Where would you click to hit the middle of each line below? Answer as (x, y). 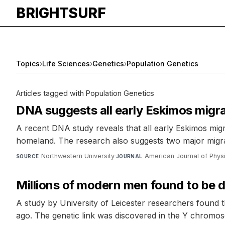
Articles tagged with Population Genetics (85, 93)
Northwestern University (78, 156)
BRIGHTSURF (61, 13)
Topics (28, 64)
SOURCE (28, 156)
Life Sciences (66, 64)
